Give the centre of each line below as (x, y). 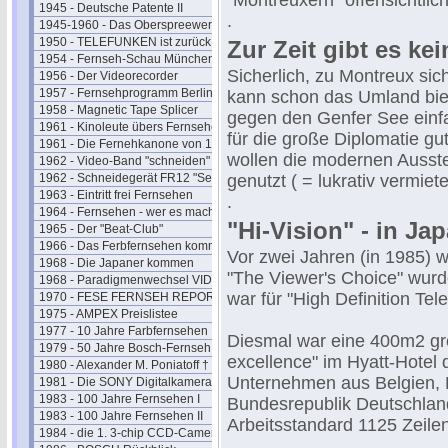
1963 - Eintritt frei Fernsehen (116, 195)
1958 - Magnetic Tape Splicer (118, 110)
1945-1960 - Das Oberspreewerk (128, 25)
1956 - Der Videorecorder (108, 76)
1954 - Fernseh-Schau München (127, 59)
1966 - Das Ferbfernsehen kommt (130, 246)
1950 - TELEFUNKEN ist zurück (125, 42)
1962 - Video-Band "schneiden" (124, 161)
